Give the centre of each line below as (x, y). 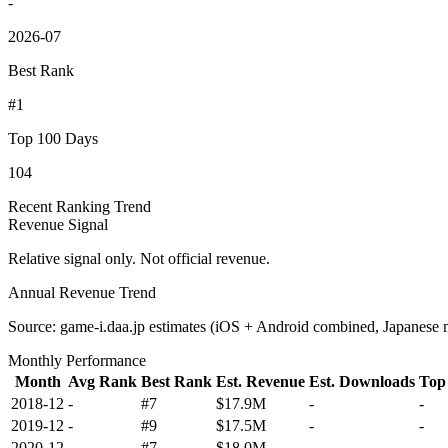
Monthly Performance (77, 360)
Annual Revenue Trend (82, 292)
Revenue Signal (58, 224)
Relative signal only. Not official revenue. (139, 258)
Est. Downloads (362, 381)
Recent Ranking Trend (79, 206)
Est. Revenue (260, 381)
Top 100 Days (53, 138)
